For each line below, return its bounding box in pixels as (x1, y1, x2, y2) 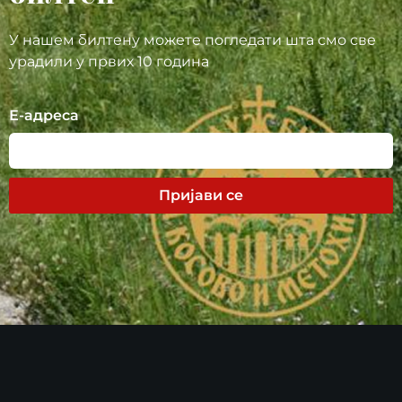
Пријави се (159, 186, 243, 204)
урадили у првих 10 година (9, 52, 209, 70)
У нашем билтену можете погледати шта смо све (9, 31, 376, 48)
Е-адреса (9, 106, 79, 124)
